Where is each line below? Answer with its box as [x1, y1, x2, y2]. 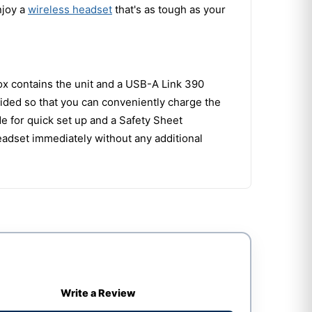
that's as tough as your [112, 2, 226, 16]
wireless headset [28, 2, 112, 16]
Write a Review [61, 287, 136, 300]
